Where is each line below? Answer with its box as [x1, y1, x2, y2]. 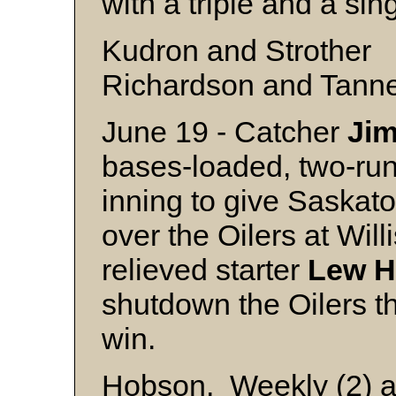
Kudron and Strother [102, 34, 371, 67]
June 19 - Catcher [102, 115, 347, 148]
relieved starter [102, 253, 308, 286]
